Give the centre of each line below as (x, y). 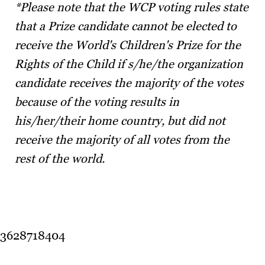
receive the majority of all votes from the (122, 140)
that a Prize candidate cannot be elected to (126, 26)
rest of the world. (60, 159)
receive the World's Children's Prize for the (128, 45)
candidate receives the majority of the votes (129, 83)
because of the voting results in (97, 102)
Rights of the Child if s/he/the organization (129, 64)
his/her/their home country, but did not (120, 121)
